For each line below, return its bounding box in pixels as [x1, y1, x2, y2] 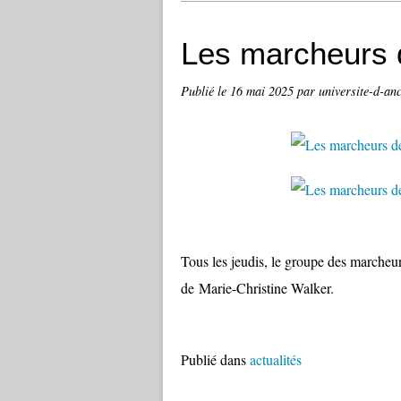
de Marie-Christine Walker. [181, 278, 334, 297]
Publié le [181, 82, 230, 99]
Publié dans [181, 350, 246, 369]
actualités [250, 350, 302, 369]
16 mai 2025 [230, 82, 297, 99]
